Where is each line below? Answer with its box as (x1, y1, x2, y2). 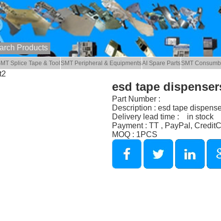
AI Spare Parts (142, 60, 181, 67)
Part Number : (111, 94, 160, 103)
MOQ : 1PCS (111, 130, 157, 139)
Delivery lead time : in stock (111, 112, 214, 121)
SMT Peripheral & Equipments (61, 60, 142, 67)
